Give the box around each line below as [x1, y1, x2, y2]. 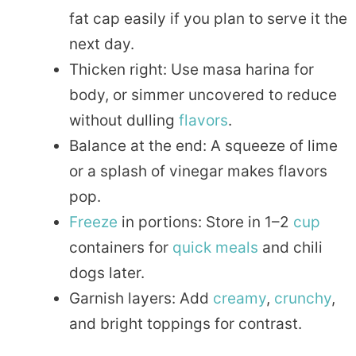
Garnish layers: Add [69, 289, 213, 308]
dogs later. [69, 264, 145, 283]
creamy [213, 289, 266, 308]
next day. [69, 35, 134, 54]
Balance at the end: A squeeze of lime [69, 137, 338, 156]
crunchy [274, 289, 331, 308]
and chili [258, 238, 323, 257]
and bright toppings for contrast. [69, 315, 302, 334]
